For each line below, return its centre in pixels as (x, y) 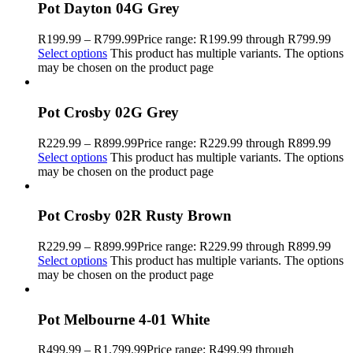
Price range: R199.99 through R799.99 (234, 39)
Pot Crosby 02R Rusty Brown (135, 216)
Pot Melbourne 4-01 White (124, 319)
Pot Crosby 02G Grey (108, 112)
